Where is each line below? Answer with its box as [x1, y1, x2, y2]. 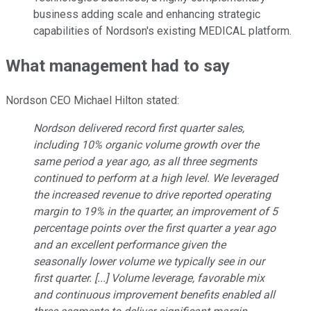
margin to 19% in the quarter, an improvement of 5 [33, 205, 278, 219]
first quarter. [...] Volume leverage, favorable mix [33, 271, 264, 285]
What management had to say [6, 56, 230, 76]
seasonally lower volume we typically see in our [33, 255, 264, 269]
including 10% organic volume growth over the [33, 138, 259, 152]
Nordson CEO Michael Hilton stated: [6, 94, 179, 108]
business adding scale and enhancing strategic [33, 8, 260, 22]
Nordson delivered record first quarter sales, [33, 121, 244, 135]
